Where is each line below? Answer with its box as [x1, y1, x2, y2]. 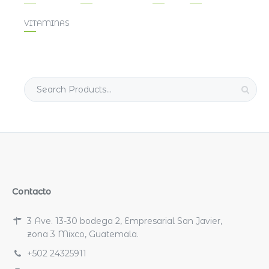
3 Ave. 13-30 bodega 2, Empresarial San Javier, [27, 215, 222, 226]
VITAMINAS [24, 18, 70, 28]
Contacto [12, 186, 51, 197]
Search [23, 77, 53, 88]
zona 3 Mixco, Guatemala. [27, 228, 139, 240]
